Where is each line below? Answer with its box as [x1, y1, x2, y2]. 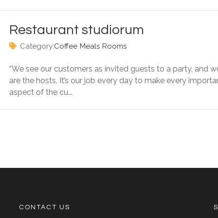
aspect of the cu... [9, 88, 73, 97]
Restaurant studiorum [9, 23, 144, 37]
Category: [20, 42, 54, 51]
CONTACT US [18, 204, 70, 211]
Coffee [54, 42, 77, 51]
